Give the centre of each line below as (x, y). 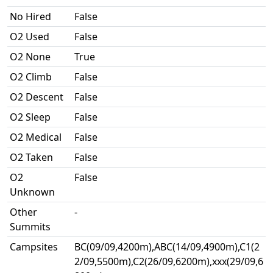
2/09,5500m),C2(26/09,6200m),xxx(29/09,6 (169, 261)
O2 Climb (31, 77)
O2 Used (30, 37)
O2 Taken (31, 157)
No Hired (30, 16)
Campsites (34, 247)
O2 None (30, 57)
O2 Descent (37, 97)
